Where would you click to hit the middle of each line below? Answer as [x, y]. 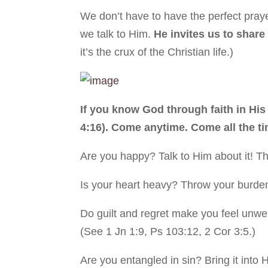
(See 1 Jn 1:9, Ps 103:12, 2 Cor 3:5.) [168, 232]
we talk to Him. [117, 34]
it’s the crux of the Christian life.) [157, 52]
